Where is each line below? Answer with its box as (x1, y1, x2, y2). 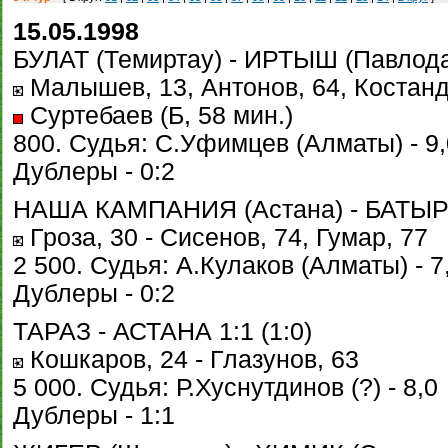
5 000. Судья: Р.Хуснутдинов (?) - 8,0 (13, 374, 438, 401)
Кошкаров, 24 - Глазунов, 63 (23, 346, 359, 373)
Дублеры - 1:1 (13, 402, 175, 429)
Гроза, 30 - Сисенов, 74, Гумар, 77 (23, 224, 428, 251)
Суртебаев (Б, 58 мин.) (23, 102, 293, 129)
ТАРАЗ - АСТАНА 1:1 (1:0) (13, 318, 312, 345)
